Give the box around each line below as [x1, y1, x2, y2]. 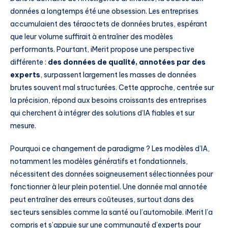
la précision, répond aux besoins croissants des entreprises [10, 95, 207, 105]
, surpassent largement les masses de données [40, 70, 196, 79]
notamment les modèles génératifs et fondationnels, [10, 157, 188, 166]
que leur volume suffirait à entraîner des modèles [10, 32, 173, 41]
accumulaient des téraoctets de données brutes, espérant [10, 19, 207, 28]
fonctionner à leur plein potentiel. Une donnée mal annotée [10, 182, 207, 192]
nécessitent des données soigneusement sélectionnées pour [10, 169, 213, 179]
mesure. [10, 121, 36, 130]
